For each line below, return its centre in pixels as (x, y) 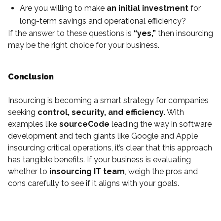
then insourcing (184, 33)
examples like (34, 124)
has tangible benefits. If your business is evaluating (99, 159)
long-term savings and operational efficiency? (103, 21)
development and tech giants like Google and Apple (103, 136)
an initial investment (147, 8)
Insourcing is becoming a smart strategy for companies (108, 100)
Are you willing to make (63, 8)
